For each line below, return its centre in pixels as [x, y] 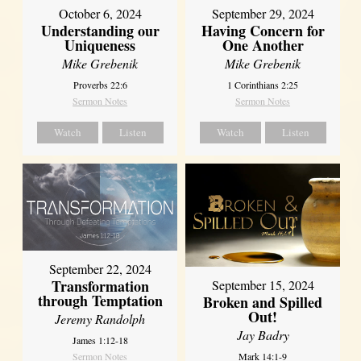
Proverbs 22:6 [100, 85]
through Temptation [100, 301]
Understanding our [100, 31]
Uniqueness [100, 46]
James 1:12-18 [100, 340]
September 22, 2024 [100, 269]
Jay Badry [263, 334]
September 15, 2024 [263, 284]
